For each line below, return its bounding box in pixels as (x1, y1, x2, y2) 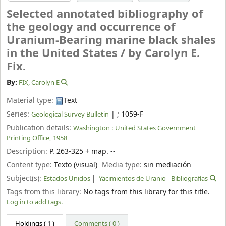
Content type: (7, 159, 54, 171)
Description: (7, 146, 49, 157)
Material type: (7, 95, 55, 106)
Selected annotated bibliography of (7, 6, 203, 23)
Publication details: (7, 122, 73, 133)
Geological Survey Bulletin (31, 109, 109, 120)
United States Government (115, 123, 196, 133)
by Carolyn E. (128, 45, 200, 62)
